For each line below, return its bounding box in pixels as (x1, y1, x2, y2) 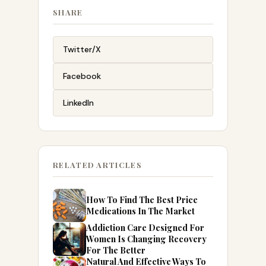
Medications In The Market (86, 205, 195, 217)
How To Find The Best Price (86, 194, 198, 206)
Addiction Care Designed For (86, 221, 204, 234)
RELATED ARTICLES (53, 160, 142, 170)
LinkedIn (63, 97, 94, 109)
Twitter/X (63, 44, 101, 55)
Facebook (63, 71, 101, 82)
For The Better (86, 244, 145, 256)
